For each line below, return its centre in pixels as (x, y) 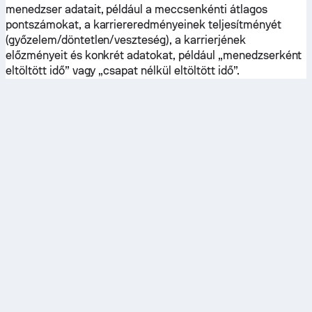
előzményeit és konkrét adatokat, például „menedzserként (154, 55)
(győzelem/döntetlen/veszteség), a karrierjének (126, 40)
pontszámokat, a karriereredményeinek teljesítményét (143, 25)
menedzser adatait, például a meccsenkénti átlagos (136, 9)
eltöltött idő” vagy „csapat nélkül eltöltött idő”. (123, 71)
